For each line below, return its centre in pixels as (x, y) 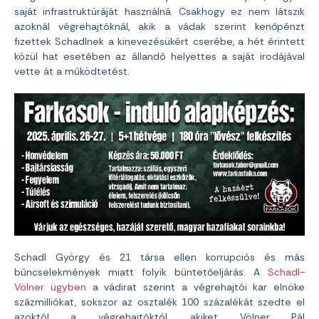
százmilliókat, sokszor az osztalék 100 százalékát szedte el (159, 302)
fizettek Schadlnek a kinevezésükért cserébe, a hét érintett (159, 42)
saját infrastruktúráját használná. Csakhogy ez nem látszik (159, 12)
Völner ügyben (50, 287)
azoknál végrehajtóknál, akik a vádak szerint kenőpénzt (159, 27)
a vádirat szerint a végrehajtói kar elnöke (195, 287)
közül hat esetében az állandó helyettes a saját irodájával (159, 57)
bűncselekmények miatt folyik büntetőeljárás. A (141, 272)
